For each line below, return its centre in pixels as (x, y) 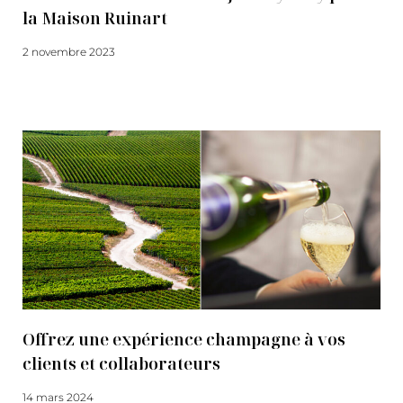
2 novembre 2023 (69, 52)
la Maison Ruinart (95, 18)
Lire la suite (53, 85)
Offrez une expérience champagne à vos (184, 339)
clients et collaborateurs (121, 363)
